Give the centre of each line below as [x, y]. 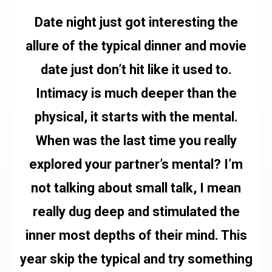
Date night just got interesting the [136, 22]
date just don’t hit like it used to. [136, 69]
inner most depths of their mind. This [136, 235]
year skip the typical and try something [136, 259]
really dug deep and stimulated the [136, 211]
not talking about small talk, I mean [136, 188]
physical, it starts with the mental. [136, 117]
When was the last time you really [136, 140]
